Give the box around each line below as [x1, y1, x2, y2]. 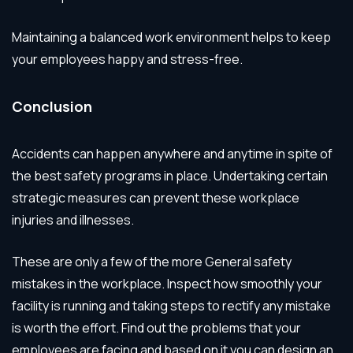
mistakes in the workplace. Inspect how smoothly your [12, 274, 322, 292]
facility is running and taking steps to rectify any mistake [12, 296, 331, 314]
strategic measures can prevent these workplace [12, 188, 299, 206]
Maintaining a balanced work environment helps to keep [12, 28, 331, 46]
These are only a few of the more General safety [12, 252, 292, 270]
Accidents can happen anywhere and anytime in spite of [12, 144, 333, 162]
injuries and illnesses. [12, 210, 134, 229]
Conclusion [12, 96, 92, 116]
